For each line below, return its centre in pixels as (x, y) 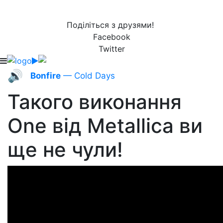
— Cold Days (88, 76)
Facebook (111, 37)
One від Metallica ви (105, 126)
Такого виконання (95, 102)
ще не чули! (65, 150)
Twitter (111, 49)
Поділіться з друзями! (111, 25)
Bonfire (46, 76)
